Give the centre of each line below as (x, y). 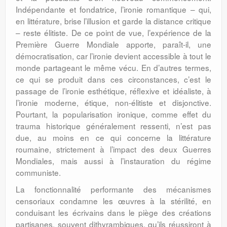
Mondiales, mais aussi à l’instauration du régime (113, 161)
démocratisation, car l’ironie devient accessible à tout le (113, 56)
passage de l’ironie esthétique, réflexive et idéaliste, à (113, 91)
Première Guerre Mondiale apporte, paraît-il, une (113, 44)
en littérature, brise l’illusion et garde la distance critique (113, 21)
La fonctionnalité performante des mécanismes (113, 189)
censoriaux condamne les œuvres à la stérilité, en (113, 201)
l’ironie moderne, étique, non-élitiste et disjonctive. (113, 102)
